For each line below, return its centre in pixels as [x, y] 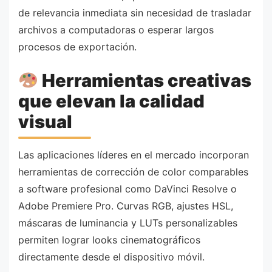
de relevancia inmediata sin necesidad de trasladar [135, 12]
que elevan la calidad [111, 101]
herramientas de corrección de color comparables [133, 172]
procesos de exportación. [77, 46]
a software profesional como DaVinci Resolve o [127, 189]
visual [45, 122]
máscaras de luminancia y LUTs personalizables [128, 223]
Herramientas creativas [145, 81]
